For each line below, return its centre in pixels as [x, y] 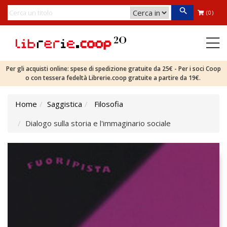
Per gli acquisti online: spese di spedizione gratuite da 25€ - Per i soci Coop [113, 69]
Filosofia [109, 104]
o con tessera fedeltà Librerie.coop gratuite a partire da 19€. [113, 78]
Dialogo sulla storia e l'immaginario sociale [98, 123]
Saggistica [65, 104]
